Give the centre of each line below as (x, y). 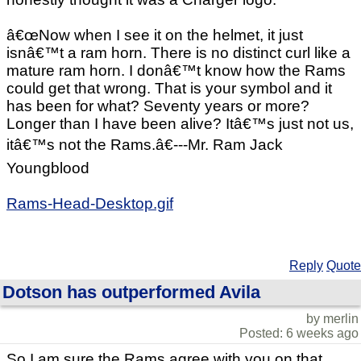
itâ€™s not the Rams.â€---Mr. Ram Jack (145, 145)
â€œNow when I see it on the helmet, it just (155, 35)
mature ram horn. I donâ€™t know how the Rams (176, 71)
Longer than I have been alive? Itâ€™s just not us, (180, 124)
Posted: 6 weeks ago (299, 334)
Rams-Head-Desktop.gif (90, 204)
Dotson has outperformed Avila (131, 293)
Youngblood (48, 168)
